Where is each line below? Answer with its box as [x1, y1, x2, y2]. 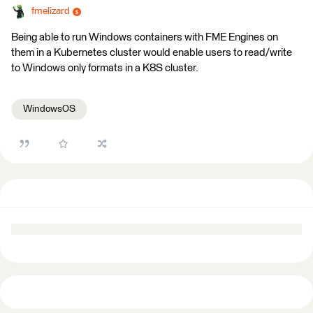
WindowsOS [23, 104, 75, 114]
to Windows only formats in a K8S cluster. [11, 63, 198, 73]
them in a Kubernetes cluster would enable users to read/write [11, 48, 292, 58]
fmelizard [31, 6, 70, 16]
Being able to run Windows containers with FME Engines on [11, 32, 278, 43]
